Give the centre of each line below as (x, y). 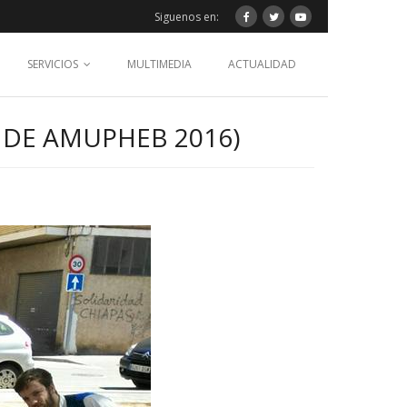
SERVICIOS (53, 64)
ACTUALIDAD (262, 64)
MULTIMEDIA (159, 64)
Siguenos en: (187, 17)
